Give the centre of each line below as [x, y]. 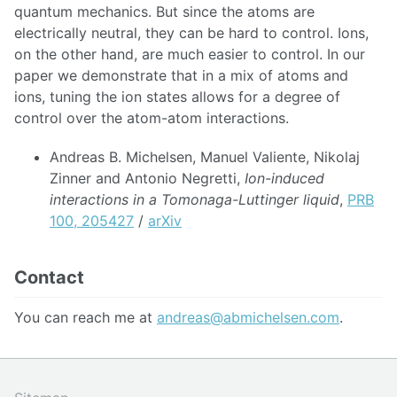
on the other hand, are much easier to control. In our [190, 54]
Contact [49, 278]
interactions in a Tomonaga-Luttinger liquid [195, 200]
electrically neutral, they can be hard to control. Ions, [191, 32]
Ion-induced [284, 179]
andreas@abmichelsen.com [248, 318]
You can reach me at [86, 318]
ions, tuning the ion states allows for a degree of [177, 96]
